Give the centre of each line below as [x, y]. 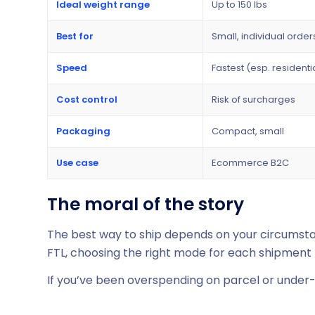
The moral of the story [146, 204]
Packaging [83, 131]
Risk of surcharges [253, 99]
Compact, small [248, 131]
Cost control [87, 99]
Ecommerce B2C [250, 162]
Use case [77, 162]
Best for [75, 36]
